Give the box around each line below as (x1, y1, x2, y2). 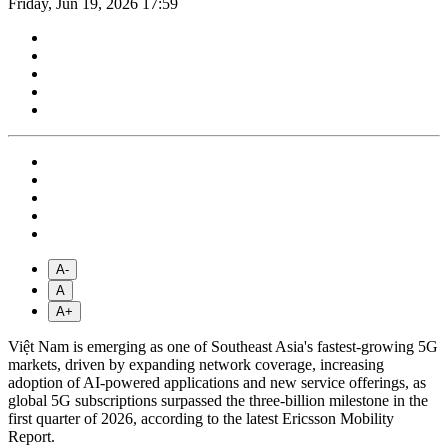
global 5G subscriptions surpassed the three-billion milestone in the (8, 392, 428, 410)
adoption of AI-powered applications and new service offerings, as (8, 374, 426, 392)
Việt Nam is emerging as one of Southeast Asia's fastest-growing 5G (8, 338, 438, 356)
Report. (8, 428, 55, 446)
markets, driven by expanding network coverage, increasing (8, 356, 384, 374)
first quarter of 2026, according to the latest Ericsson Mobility (8, 410, 394, 428)
